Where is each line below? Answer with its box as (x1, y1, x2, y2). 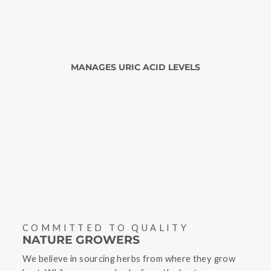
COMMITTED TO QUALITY (22, 222, 189, 233)
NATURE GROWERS (22, 233, 140, 247)
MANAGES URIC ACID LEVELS (71, 62, 200, 73)
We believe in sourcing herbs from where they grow (22, 253, 236, 264)
